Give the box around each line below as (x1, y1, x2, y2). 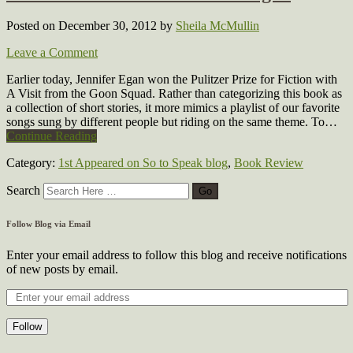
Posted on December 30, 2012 (6, 19, 160, 33)
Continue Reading (6, 129, 97, 143)
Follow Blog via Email (6, 219, 91, 229)
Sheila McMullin (176, 19, 259, 33)
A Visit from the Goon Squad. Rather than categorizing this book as (6, 87, 342, 101)
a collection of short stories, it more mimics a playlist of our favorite (6, 101, 340, 115)
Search (6, 184, 40, 198)
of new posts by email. (6, 262, 118, 277)
